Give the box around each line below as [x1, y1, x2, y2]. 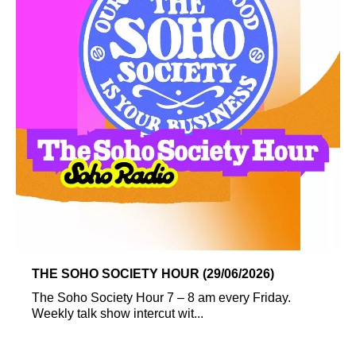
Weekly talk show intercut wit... [32, 306, 203, 320]
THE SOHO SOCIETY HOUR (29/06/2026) [32, 266, 274, 281]
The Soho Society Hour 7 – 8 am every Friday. [32, 290, 291, 304]
